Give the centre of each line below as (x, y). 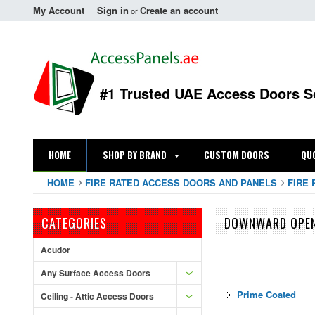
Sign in (113, 10)
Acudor (56, 250)
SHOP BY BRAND (135, 155)
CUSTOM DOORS (237, 155)
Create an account (179, 10)
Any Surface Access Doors (96, 273)
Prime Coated (266, 295)
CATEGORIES (74, 223)
